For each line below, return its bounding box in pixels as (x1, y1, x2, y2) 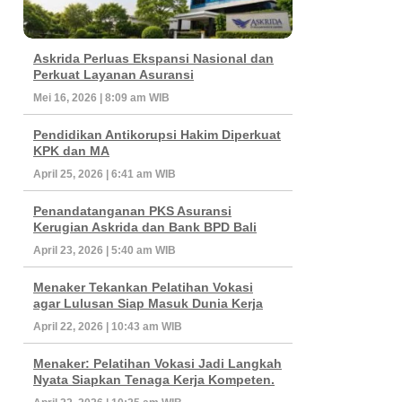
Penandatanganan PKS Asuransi (33, 203, 232, 218)
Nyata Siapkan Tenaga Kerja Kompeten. (33, 371, 275, 387)
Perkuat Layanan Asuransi (33, 66, 194, 82)
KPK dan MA (33, 143, 109, 158)
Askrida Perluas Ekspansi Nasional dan (33, 50, 274, 66)
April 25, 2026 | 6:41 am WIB (33, 167, 176, 180)
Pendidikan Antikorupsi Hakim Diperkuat (33, 127, 281, 142)
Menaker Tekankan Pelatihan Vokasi (33, 279, 253, 294)
